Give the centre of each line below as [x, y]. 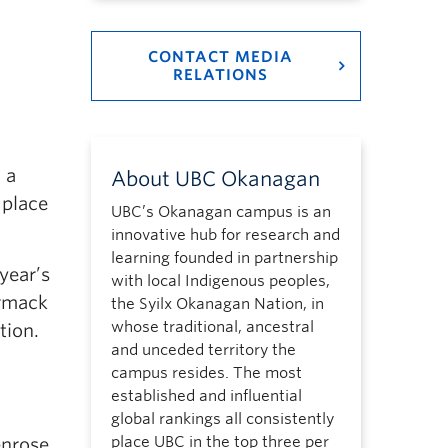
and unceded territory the [203, 350]
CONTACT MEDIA [220, 57]
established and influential [206, 396]
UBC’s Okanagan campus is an [220, 212]
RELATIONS [220, 75]
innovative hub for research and [225, 235]
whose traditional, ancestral [212, 327]
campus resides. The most [206, 373]
